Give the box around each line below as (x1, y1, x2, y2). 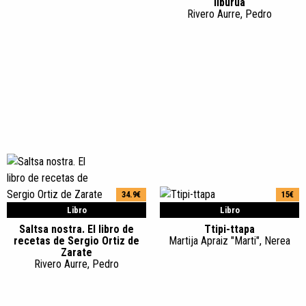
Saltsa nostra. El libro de (19, 223, 134, 236)
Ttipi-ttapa (204, 223, 255, 236)
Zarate (61, 246, 92, 259)
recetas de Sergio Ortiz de (14, 234, 139, 247)
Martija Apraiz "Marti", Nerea (169, 234, 290, 247)
